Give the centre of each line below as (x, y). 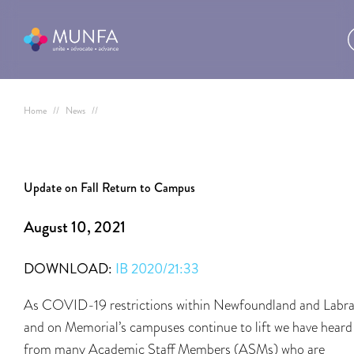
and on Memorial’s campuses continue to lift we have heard (188, 327)
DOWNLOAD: (70, 269)
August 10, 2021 (75, 227)
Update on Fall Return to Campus (109, 188)
